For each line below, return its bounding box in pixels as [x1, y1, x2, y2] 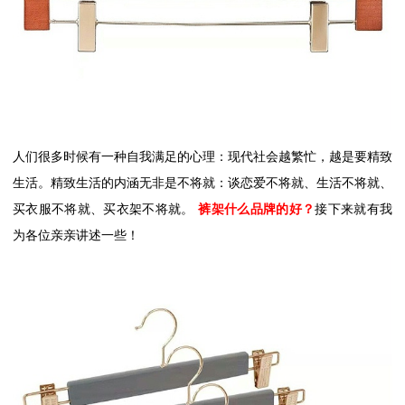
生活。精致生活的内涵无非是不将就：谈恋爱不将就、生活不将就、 [13, 175, 392, 190]
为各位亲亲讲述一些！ [13, 228, 139, 242]
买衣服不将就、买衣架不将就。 [13, 202, 194, 216]
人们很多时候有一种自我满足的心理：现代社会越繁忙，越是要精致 [13, 149, 392, 164]
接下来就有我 [315, 202, 393, 216]
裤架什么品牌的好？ [198, 202, 316, 216]
